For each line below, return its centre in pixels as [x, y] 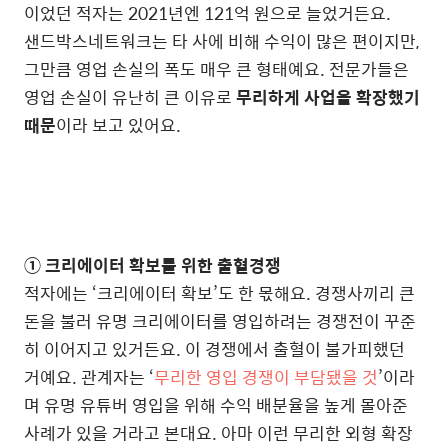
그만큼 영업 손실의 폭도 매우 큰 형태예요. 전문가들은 [216, 68]
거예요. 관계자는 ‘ [89, 376]
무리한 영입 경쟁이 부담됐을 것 [266, 376]
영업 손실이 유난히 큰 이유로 [130, 96]
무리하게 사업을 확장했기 [328, 96]
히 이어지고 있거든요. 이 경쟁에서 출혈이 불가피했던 [214, 348]
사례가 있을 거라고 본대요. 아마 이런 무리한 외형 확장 [218, 432]
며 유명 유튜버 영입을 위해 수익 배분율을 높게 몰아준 [216, 404]
